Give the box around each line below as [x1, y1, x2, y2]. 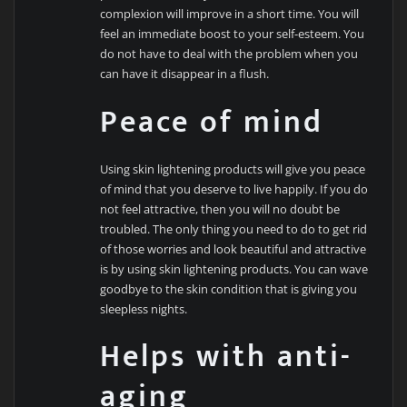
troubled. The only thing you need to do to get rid [100, 220, 368, 237]
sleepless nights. [100, 300, 188, 317]
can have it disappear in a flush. [100, 65, 270, 83]
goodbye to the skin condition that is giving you [100, 280, 358, 297]
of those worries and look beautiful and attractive [100, 240, 367, 257]
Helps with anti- [100, 331, 353, 383]
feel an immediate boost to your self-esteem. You [100, 25, 365, 43]
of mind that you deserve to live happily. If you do [100, 180, 369, 197]
